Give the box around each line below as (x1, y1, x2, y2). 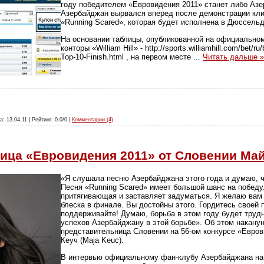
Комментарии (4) (72, 116, 113, 123)
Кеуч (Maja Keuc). (61, 236, 124, 245)
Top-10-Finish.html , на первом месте (61, 52, 193, 61)
